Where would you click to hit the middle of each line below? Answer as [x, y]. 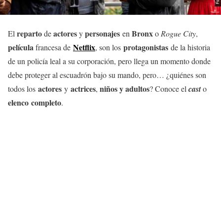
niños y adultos [125, 89]
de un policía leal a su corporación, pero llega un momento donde [109, 61]
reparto [29, 33]
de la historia [189, 47]
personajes [102, 33]
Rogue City [178, 33]
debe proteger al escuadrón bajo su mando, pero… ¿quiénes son [107, 75]
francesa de [53, 47]
